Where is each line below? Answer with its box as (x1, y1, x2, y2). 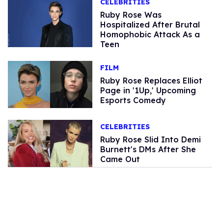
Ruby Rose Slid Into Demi (100, 135, 201, 145)
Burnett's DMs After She (100, 144, 196, 155)
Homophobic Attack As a (100, 29, 200, 40)
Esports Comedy (100, 95, 166, 106)
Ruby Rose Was (100, 10, 162, 20)
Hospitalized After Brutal (100, 20, 200, 30)
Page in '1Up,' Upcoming (100, 85, 196, 96)
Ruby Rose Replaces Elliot (100, 76, 202, 86)
